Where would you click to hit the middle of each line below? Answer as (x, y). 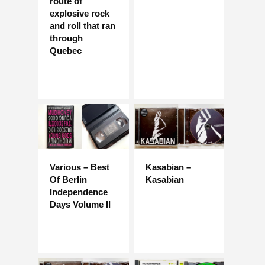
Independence (79, 192)
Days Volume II (80, 204)
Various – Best (80, 167)
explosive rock (80, 14)
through (66, 38)
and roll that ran (83, 26)
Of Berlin (68, 179)
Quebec (66, 51)
